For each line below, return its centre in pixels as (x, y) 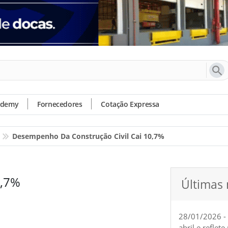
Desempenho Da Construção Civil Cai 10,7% (88, 136)
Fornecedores (60, 104)
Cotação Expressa (130, 104)
